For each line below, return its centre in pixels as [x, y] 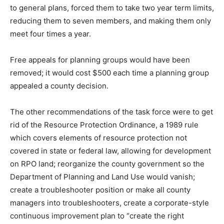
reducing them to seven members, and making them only [110, 21]
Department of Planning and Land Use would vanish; [102, 177]
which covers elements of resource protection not [98, 138]
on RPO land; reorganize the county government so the [107, 164]
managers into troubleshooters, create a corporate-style [109, 203]
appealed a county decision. [59, 86]
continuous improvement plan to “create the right [97, 216]
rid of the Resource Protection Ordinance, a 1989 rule [104, 125]
